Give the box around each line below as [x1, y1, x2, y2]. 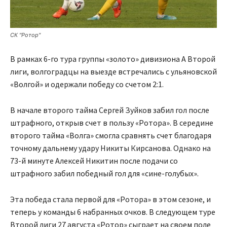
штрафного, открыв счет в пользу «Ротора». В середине [10, 117, 213, 128]
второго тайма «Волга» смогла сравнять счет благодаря [10, 130, 211, 140]
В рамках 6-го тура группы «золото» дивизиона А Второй [10, 53, 215, 64]
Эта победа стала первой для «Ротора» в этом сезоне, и [10, 194, 211, 204]
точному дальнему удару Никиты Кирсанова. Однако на [10, 142, 211, 153]
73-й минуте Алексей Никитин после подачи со [10, 155, 178, 166]
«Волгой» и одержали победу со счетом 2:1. [10, 79, 164, 89]
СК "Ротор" [10, 31, 41, 39]
